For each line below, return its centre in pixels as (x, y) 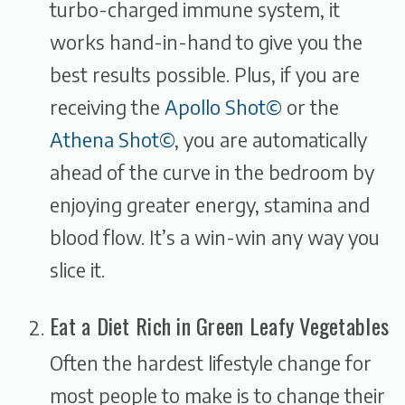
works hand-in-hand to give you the (206, 42)
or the (311, 108)
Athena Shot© (112, 140)
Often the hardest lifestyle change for (211, 363)
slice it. (77, 270)
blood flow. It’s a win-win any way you (215, 238)
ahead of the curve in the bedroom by (212, 173)
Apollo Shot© (223, 108)
